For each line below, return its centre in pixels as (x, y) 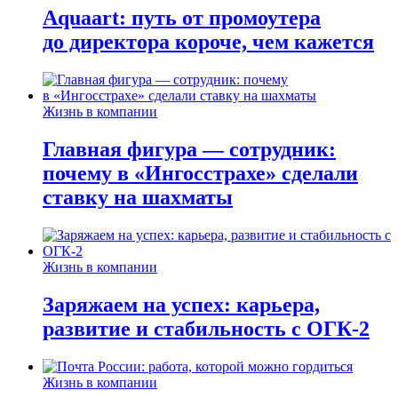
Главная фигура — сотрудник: (189, 149)
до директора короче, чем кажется (208, 42)
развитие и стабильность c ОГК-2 (206, 328)
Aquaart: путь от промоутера (182, 18)
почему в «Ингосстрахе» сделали (200, 173)
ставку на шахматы (138, 197)
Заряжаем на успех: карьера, (181, 304)
